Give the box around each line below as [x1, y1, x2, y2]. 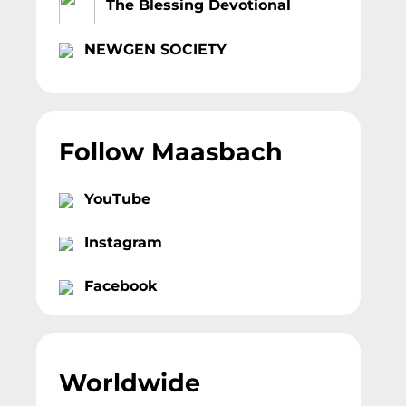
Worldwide [58, 367, 200, 398]
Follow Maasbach [58, 136, 283, 167]
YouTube [83, 189, 150, 208]
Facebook [83, 276, 157, 295]
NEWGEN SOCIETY [83, 41, 227, 59]
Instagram [83, 233, 162, 251]
